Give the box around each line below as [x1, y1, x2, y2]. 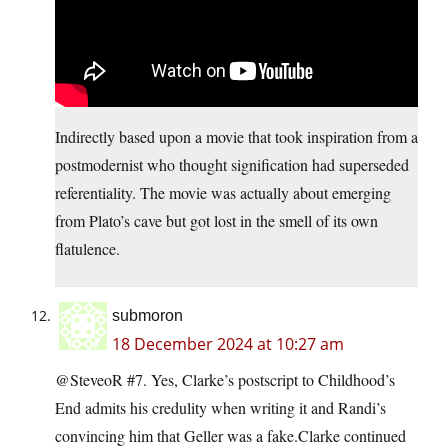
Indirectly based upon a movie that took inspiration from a [55, 126, 418, 148]
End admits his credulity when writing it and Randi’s [55, 397, 386, 419]
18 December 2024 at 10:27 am [112, 333, 344, 356]
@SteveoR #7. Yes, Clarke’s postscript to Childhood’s [55, 369, 395, 391]
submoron [112, 307, 183, 325]
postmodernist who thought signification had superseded [55, 154, 409, 176]
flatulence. [55, 238, 120, 260]
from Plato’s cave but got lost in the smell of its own [55, 210, 378, 232]
